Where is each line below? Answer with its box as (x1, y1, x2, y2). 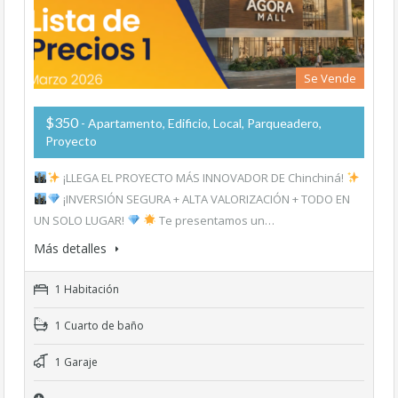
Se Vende (304, 69, 356, 86)
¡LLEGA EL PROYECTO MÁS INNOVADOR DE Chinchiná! (60, 169, 346, 186)
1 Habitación (52, 281, 119, 297)
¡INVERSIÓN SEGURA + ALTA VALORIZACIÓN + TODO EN (60, 190, 350, 207)
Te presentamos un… (155, 211, 275, 228)
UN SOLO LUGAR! (34, 211, 127, 228)
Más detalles (34, 239, 110, 257)
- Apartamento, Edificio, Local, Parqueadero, (81, 115, 322, 131)
